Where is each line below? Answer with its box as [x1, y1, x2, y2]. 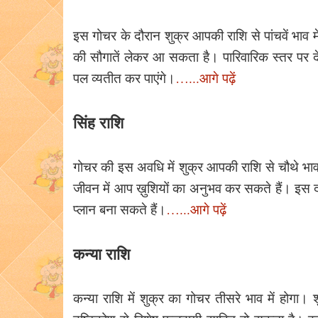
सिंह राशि [73, 111, 124, 135]
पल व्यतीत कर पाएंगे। [73, 69, 175, 87]
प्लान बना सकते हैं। [73, 200, 166, 219]
